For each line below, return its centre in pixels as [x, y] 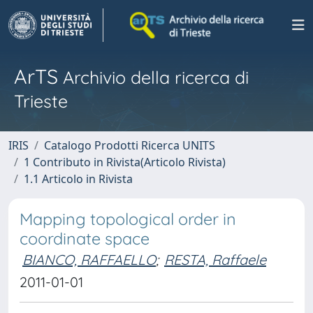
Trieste [41, 101]
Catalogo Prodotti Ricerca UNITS [130, 145]
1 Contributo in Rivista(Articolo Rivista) [125, 162]
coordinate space [85, 239]
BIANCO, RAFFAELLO [89, 260]
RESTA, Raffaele [215, 260]
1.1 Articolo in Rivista [78, 179]
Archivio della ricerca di [153, 77]
